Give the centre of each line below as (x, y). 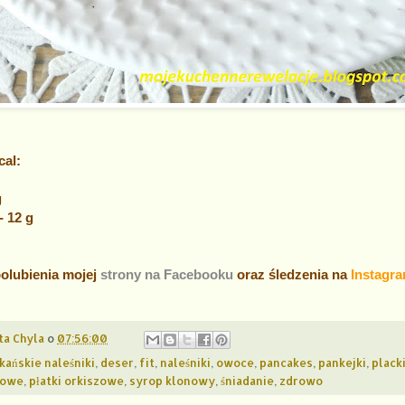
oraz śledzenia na (292, 274)
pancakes (286, 362)
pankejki (342, 362)
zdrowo (301, 380)
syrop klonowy (172, 380)
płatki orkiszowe (76, 380)
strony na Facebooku (167, 274)
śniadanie (247, 380)
